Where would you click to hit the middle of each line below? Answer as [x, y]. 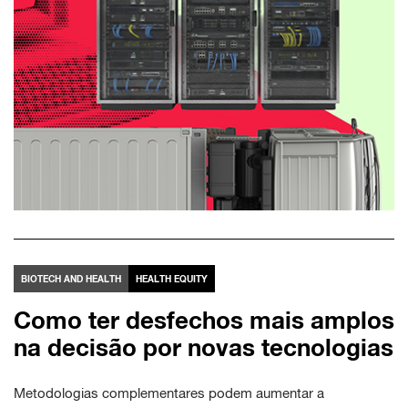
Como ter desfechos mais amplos [204, 320]
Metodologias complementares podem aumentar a [169, 393]
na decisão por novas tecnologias [204, 347]
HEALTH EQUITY [172, 278]
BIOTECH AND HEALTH [71, 278]
